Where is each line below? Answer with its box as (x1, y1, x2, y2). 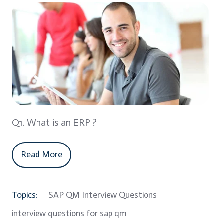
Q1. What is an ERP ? (12, 116, 97, 128)
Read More (21, 149, 63, 160)
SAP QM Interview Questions (48, 189, 157, 201)
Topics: (12, 189, 37, 201)
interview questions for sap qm (12, 208, 127, 219)
